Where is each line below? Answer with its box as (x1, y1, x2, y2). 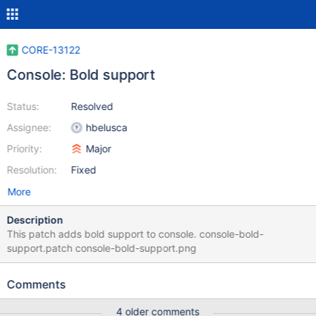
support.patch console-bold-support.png (6, 242, 197, 254)
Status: (6, 100, 39, 112)
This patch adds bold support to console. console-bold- (6, 228, 264, 240)
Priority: (6, 142, 42, 154)
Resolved (71, 100, 114, 112)
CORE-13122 (21, 44, 80, 56)
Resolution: (6, 164, 57, 176)
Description (6, 214, 63, 226)
